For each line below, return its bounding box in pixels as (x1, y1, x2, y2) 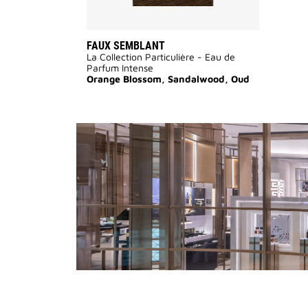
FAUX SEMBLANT (87, 39, 165, 52)
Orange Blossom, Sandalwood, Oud (87, 73, 250, 85)
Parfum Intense (87, 62, 153, 74)
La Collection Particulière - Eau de (87, 51, 235, 63)
